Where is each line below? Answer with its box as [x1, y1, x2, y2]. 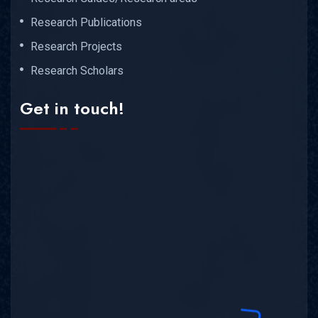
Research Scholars [31, 63, 124, 77]
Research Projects [31, 39, 122, 53]
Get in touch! [20, 96, 124, 121]
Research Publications [31, 15, 142, 29]
